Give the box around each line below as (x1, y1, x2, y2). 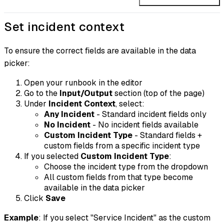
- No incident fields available (90, 119, 198, 130)
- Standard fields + (132, 130, 202, 141)
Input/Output (59, 88, 112, 99)
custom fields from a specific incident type (44, 140, 200, 151)
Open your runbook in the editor (24, 77, 142, 88)
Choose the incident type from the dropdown (44, 161, 208, 172)
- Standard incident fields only (94, 109, 206, 120)
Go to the (24, 88, 59, 99)
